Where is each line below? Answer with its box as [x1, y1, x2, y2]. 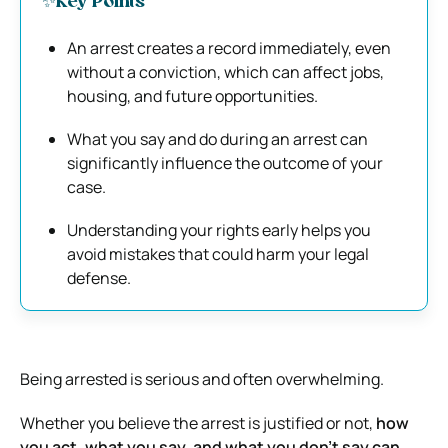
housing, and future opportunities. [67, 84, 318, 107]
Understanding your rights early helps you [67, 218, 371, 241]
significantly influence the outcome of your [67, 151, 383, 174]
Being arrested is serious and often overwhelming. [20, 367, 384, 390]
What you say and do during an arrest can [67, 127, 368, 150]
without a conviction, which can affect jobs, [67, 60, 384, 83]
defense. [67, 266, 131, 289]
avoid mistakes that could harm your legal [67, 242, 369, 265]
